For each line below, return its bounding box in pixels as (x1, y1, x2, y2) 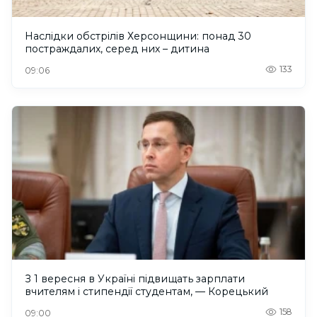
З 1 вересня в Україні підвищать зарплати (25, 272, 245, 286)
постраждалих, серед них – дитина (25, 42, 209, 56)
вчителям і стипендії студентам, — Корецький (25, 285, 268, 299)
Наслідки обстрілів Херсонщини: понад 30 (25, 30, 251, 43)
